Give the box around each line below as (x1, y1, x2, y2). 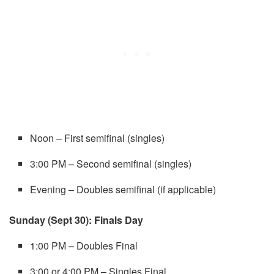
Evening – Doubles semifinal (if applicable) (30, 182, 217, 197)
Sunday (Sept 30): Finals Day (9, 213, 143, 228)
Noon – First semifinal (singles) (30, 131, 165, 146)
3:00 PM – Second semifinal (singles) (30, 157, 192, 171)
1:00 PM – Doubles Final (30, 239, 138, 253)
